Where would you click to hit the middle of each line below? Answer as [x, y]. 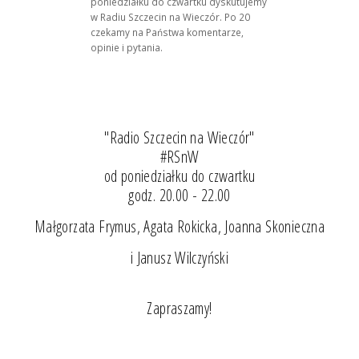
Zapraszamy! [179, 308]
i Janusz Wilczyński [179, 258]
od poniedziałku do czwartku [179, 176]
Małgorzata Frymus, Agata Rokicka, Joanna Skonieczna [179, 227]
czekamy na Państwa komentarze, [167, 32]
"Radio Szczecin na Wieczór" [179, 138]
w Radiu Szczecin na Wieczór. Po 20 [171, 16]
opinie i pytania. [127, 47]
